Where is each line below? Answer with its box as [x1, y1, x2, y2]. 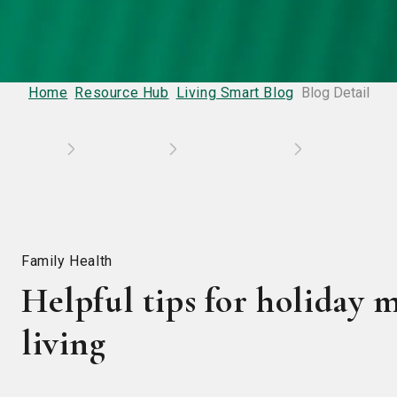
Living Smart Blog [175, 84, 294, 101]
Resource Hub [74, 84, 169, 101]
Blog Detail [300, 84, 370, 101]
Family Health [21, 253, 113, 269]
